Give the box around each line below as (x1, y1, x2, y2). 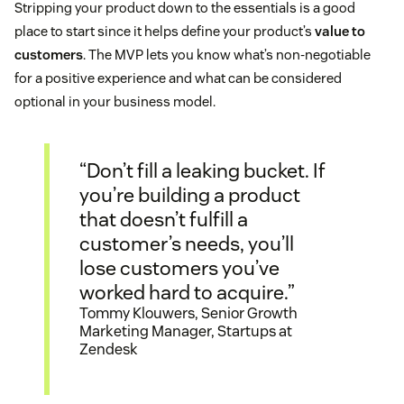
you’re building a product (79, 181, 300, 207)
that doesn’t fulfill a (79, 206, 248, 232)
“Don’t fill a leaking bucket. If (79, 157, 326, 183)
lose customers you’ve (79, 254, 280, 280)
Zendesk (79, 339, 138, 359)
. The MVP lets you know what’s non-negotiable (83, 46, 371, 64)
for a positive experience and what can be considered (14, 69, 342, 87)
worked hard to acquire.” (79, 279, 295, 305)
